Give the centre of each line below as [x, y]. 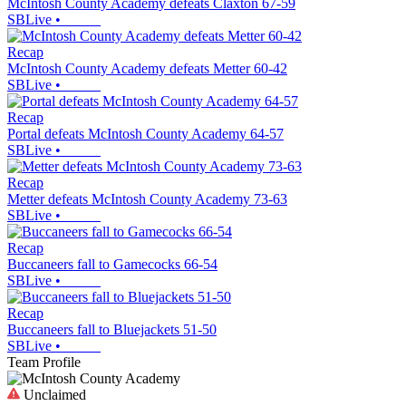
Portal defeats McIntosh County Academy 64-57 [145, 133]
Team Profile [44, 362]
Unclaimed [53, 394]
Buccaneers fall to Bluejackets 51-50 [112, 329]
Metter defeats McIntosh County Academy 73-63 [147, 198]
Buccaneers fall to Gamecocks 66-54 [112, 264]
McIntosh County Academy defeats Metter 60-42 [147, 68]
